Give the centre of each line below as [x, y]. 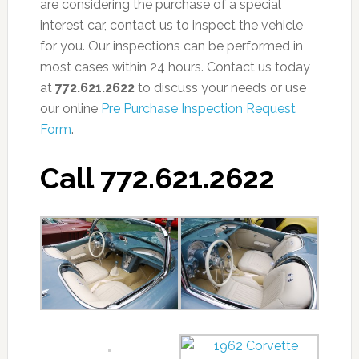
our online [70, 109]
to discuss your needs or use [220, 88]
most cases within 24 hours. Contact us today [175, 67]
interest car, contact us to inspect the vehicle [171, 25]
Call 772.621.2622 [157, 178]
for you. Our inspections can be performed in [171, 46]
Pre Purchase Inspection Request [198, 109]
